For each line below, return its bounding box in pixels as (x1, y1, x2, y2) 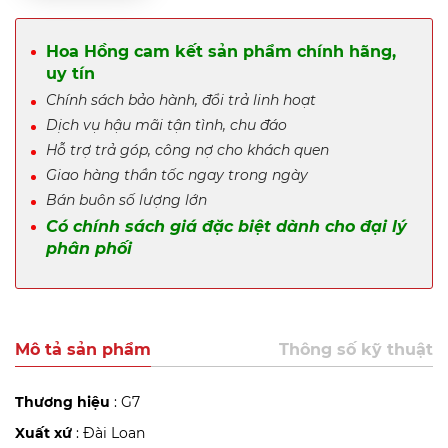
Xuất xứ (15, 424, 72, 443)
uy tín (46, 64, 95, 84)
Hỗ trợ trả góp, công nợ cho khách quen (46, 141, 329, 160)
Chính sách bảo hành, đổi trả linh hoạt (46, 91, 328, 110)
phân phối (46, 239, 132, 259)
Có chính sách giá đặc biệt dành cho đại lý (46, 217, 407, 237)
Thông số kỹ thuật (279, 340, 433, 360)
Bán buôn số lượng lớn (46, 191, 207, 210)
